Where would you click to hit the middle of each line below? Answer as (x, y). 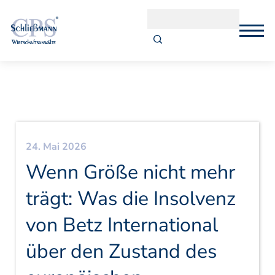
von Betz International (122, 225)
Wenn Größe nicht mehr (130, 172)
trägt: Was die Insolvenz (130, 199)
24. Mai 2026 (56, 147)
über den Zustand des (121, 251)
